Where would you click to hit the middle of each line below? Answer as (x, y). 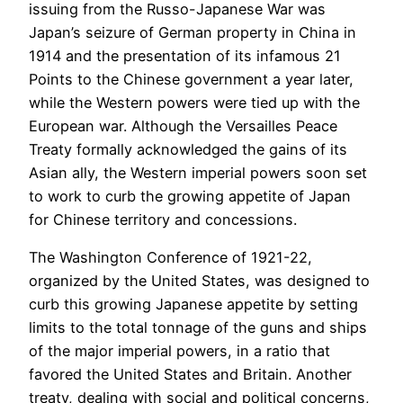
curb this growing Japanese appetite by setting (193, 304)
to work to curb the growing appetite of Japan (190, 197)
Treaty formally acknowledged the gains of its (188, 150)
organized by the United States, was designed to (199, 281)
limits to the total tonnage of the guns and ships (198, 328)
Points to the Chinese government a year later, (191, 80)
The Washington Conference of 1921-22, (170, 258)
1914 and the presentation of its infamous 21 (185, 56)
